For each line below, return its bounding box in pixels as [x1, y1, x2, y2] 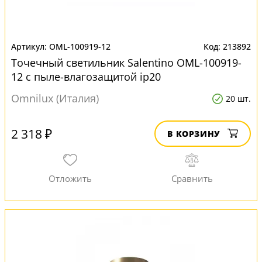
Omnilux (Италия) [11, 91, 99, 105]
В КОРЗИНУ [167, 128, 220, 139]
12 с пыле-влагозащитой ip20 [11, 70, 161, 84]
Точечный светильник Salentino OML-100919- [11, 56, 242, 70]
